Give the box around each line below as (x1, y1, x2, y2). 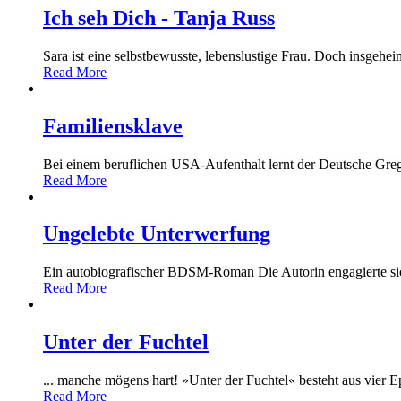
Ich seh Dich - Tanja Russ (43, 5, 275, 30)
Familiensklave (43, 114, 183, 138)
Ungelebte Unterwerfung (43, 222, 270, 246)
